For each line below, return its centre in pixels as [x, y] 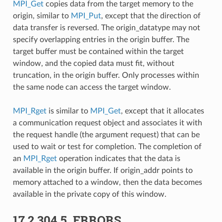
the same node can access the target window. [92, 87]
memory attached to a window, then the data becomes [107, 182]
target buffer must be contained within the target [98, 51]
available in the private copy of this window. [89, 194]
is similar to [68, 111]
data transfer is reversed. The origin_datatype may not [106, 28]
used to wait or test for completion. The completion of [107, 146]
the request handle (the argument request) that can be [106, 135]
